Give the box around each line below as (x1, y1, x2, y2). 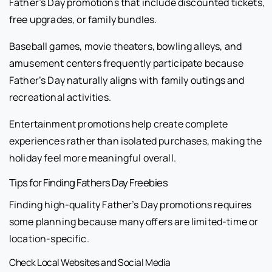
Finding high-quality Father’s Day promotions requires (9, 197, 252, 211)
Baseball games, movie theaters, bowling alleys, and (9, 39, 242, 53)
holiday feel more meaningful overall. (9, 151, 176, 165)
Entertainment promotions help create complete (9, 117, 228, 131)
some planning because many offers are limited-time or (9, 214, 259, 228)
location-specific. (9, 231, 89, 245)
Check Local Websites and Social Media (9, 255, 171, 269)
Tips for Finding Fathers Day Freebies (9, 175, 168, 189)
